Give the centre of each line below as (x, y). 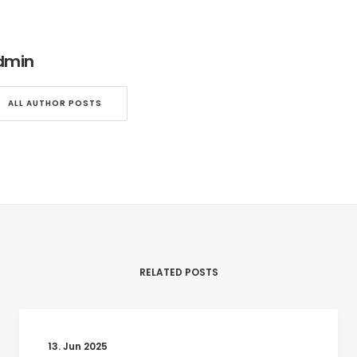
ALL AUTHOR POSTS (55, 103)
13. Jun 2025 (78, 346)
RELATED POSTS (178, 272)
